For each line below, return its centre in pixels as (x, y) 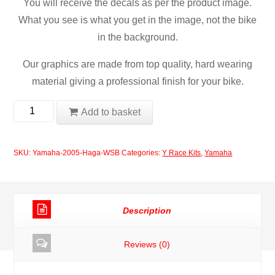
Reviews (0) (147, 244)
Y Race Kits (182, 153)
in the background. (137, 37)
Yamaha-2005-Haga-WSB (76, 153)
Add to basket (110, 112)
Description (147, 210)
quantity (31, 177)
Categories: (142, 153)
